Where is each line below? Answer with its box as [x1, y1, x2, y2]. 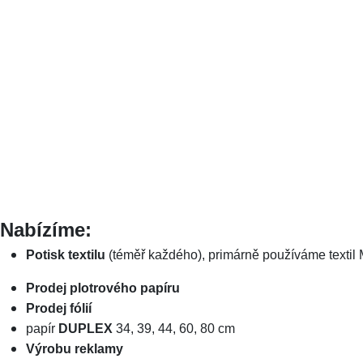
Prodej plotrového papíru [26, 281, 180, 295]
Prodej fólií [26, 301, 92, 315]
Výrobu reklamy [26, 342, 123, 356]
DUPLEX [58, 322, 113, 335]
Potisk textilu [26, 248, 105, 262]
